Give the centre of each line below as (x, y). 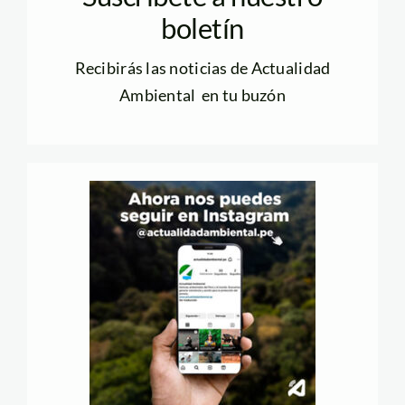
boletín (202, 29)
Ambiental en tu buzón (202, 95)
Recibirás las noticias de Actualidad (202, 68)
